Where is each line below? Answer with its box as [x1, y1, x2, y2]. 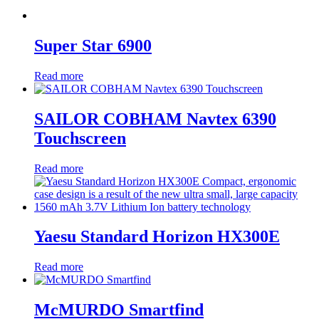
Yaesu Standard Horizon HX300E [34, 227, 280, 246]
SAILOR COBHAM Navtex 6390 [34, 109, 276, 128]
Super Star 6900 [34, 36, 152, 55]
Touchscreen [34, 128, 126, 147]
